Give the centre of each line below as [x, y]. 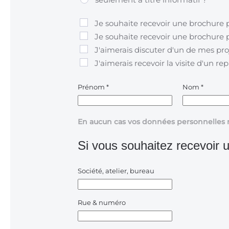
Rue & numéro [102, 203]
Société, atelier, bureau [116, 171]
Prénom [92, 87]
